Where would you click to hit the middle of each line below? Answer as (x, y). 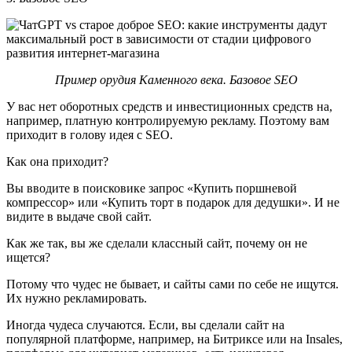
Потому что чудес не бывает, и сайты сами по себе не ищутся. (172, 284)
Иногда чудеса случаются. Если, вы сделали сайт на (145, 324)
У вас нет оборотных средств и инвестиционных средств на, (169, 106)
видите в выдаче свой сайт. (81, 216)
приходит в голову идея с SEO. (90, 134)
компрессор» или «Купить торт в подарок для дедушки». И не (173, 202)
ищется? (28, 257)
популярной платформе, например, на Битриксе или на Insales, (174, 339)
